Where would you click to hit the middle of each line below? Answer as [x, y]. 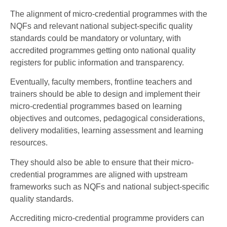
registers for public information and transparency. [97, 63]
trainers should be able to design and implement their [105, 94]
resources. [29, 143]
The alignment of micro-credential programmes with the [109, 14]
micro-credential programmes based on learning [96, 106]
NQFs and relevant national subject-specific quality [101, 26]
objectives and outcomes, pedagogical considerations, [107, 119]
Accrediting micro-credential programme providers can [107, 218]
